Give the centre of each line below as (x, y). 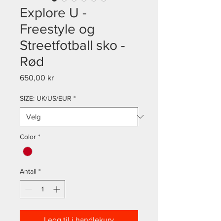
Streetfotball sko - (72, 45)
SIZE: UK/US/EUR (46, 98)
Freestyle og (57, 29)
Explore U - (53, 13)
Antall (28, 171)
